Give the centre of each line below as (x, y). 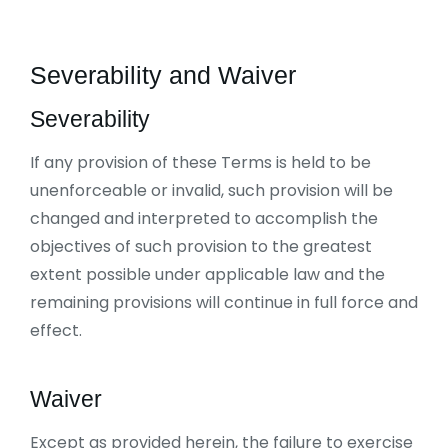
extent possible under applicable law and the (207, 274)
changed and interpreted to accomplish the (204, 218)
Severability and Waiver (163, 75)
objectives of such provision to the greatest (201, 246)
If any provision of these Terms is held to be (200, 162)
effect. (56, 330)
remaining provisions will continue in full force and (224, 302)
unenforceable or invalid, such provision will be (211, 190)
